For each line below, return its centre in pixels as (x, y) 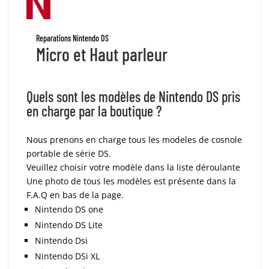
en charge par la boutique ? (94, 110)
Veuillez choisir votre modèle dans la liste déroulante (134, 167)
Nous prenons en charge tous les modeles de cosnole (134, 139)
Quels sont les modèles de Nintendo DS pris (134, 96)
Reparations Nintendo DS (73, 38)
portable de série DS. (69, 153)
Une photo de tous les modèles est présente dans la (131, 181)
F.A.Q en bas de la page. (75, 195)
